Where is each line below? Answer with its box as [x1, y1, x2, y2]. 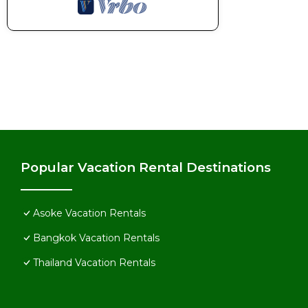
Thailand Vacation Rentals [33, 256, 155, 269]
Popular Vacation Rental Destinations [21, 159, 271, 175]
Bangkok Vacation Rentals [33, 231, 159, 244]
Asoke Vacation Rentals [33, 206, 146, 219]
